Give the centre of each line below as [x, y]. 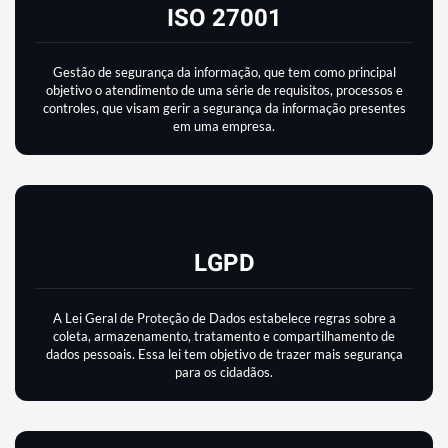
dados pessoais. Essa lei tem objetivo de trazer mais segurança [224, 353]
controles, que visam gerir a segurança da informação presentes [224, 108]
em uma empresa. [224, 126]
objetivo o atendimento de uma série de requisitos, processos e [224, 90]
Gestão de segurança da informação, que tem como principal [224, 72]
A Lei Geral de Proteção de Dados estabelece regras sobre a [224, 317]
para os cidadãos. [224, 371]
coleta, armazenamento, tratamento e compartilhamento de [224, 335]
